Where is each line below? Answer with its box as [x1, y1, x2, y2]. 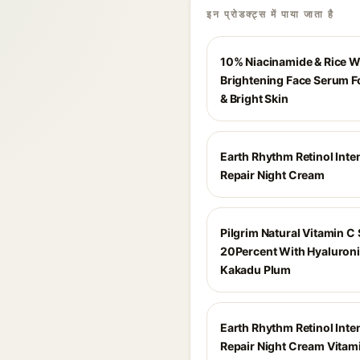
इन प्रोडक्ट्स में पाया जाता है [207, 8, 334, 20]
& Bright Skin [220, 92, 288, 105]
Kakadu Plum [220, 263, 292, 276]
